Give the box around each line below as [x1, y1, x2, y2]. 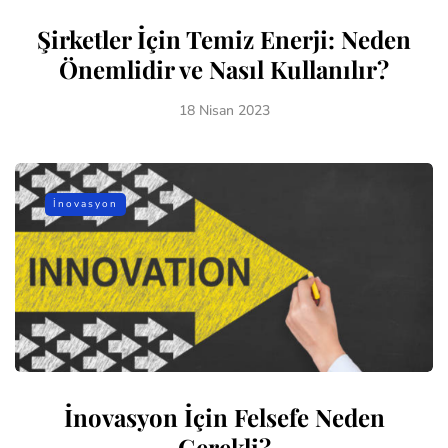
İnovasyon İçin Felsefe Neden [63, 400, 385, 433]
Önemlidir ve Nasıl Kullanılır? [59, 52, 389, 85]
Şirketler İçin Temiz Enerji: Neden [37, 22, 411, 55]
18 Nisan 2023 [178, 100, 270, 120]
